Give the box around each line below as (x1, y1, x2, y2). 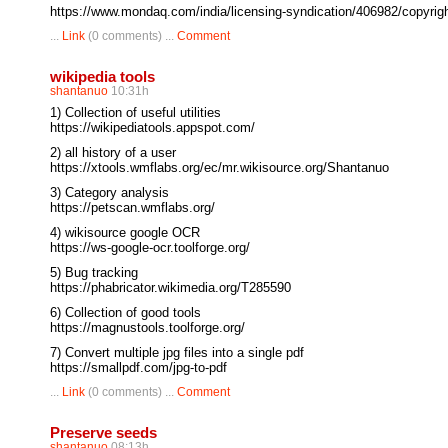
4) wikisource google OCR (50, 225, 200, 240)
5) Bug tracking (50, 265, 138, 280)
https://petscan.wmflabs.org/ (50, 200, 215, 215)
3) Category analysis (50, 185, 169, 200)
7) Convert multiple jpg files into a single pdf (50, 345, 304, 360)
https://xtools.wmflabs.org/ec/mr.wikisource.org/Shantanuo (50, 160, 389, 175)
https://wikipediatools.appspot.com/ (50, 120, 255, 135)
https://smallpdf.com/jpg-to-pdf (50, 360, 227, 375)
